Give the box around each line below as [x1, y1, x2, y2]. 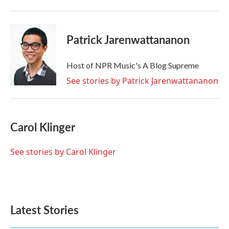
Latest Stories [10, 201, 79, 218]
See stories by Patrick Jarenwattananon [66, 75, 218, 86]
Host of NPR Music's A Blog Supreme [66, 60, 199, 70]
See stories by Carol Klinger [10, 146, 116, 157]
